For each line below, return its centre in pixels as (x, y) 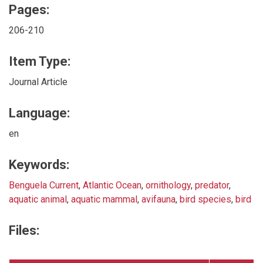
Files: (24, 230)
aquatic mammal (104, 199)
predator (212, 185)
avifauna (159, 199)
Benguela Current (44, 185)
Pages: (29, 9)
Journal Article (38, 82)
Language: (39, 113)
